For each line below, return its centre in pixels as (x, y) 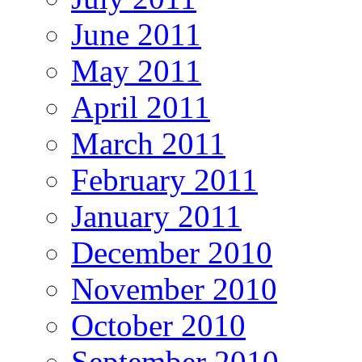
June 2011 (136, 34)
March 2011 (148, 143)
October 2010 (158, 325)
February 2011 (164, 179)
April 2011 (141, 107)
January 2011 (156, 216)
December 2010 (172, 252)
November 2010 (174, 288)
